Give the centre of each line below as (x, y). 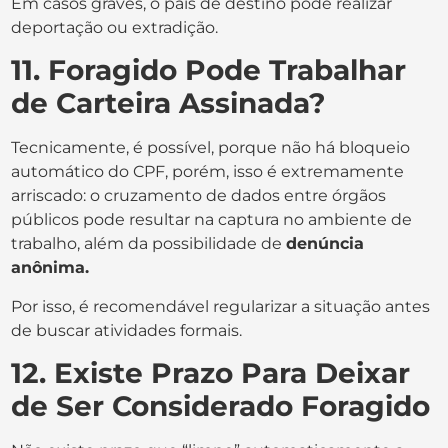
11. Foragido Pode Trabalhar (209, 70)
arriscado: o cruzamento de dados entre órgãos (199, 196)
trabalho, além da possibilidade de (149, 244)
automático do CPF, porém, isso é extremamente (208, 172)
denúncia (325, 244)
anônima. (50, 268)
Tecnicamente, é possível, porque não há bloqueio (211, 148)
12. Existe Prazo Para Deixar (211, 373)
